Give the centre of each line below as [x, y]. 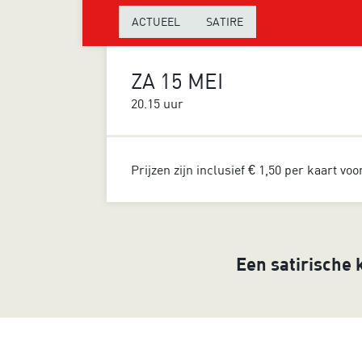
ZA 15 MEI [177, 81]
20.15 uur [157, 103]
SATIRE [225, 22]
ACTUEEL [156, 22]
